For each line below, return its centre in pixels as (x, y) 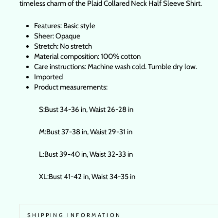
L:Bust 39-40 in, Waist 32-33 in (86, 154)
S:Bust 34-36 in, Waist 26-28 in (86, 110)
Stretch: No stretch (63, 46)
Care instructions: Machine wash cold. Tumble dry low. (116, 67)
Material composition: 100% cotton (87, 57)
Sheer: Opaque (57, 36)
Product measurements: (71, 87)
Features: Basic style (65, 26)
